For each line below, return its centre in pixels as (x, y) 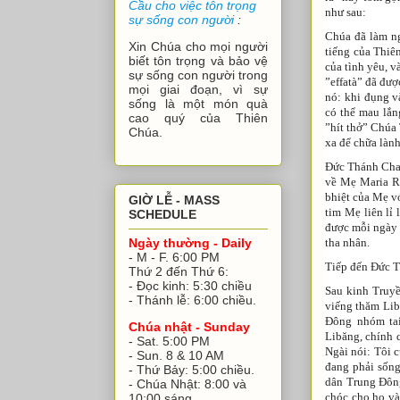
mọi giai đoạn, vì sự (198, 90)
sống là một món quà (198, 104)
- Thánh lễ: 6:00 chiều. (192, 300)
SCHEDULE (162, 214)
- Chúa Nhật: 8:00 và (187, 383)
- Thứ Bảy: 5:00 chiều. (192, 369)
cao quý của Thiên (198, 118)
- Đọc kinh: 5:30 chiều (190, 285)
